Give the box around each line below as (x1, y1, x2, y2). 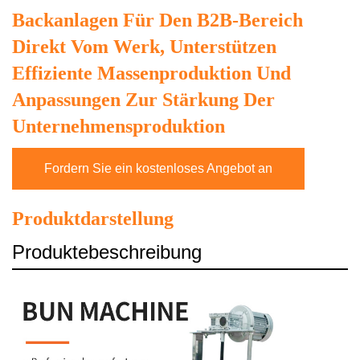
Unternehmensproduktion (12, 115, 225, 137)
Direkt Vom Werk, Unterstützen (12, 35, 276, 57)
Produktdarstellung (12, 207, 174, 229)
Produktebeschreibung (12, 240, 202, 263)
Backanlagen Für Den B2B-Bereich (12, 9, 303, 31)
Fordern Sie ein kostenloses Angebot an (44, 161, 272, 175)
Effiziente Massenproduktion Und (12, 62, 291, 84)
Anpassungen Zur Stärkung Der (12, 88, 275, 110)
